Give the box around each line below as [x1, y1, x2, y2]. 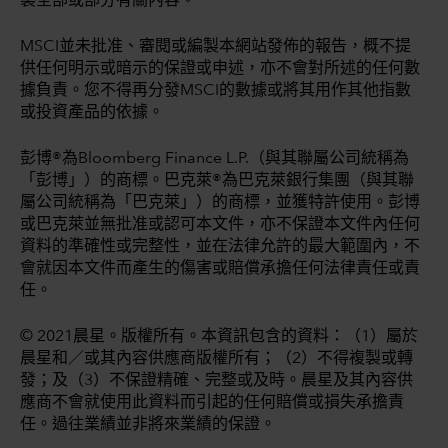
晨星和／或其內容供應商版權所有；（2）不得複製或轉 [20, 350, 413, 367]
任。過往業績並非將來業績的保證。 [20, 416, 276, 433]
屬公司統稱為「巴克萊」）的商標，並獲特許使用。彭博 [20, 194, 420, 211]
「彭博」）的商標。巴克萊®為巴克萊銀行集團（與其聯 [20, 172, 414, 189]
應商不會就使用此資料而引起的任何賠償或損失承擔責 [20, 394, 404, 411]
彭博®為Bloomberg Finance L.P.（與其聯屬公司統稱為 [20, 150, 409, 167]
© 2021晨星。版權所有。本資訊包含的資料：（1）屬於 [20, 328, 418, 345]
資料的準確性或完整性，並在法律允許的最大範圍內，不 [20, 238, 420, 255]
